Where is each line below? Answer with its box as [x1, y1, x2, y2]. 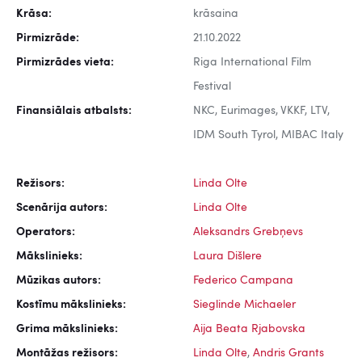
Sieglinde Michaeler [193, 299, 296, 311]
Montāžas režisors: [16, 347, 118, 360]
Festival [193, 81, 231, 93]
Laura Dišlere [193, 250, 262, 263]
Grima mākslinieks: [16, 323, 118, 335]
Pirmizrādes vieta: [16, 57, 114, 69]
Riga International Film [193, 57, 311, 69]
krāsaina [193, 8, 238, 20]
